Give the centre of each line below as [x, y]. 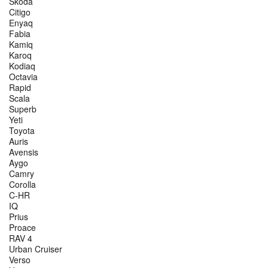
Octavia [23, 77]
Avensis [24, 152]
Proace [22, 228]
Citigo [20, 12]
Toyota [22, 131]
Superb [23, 109]
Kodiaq [22, 66]
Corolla [22, 185]
